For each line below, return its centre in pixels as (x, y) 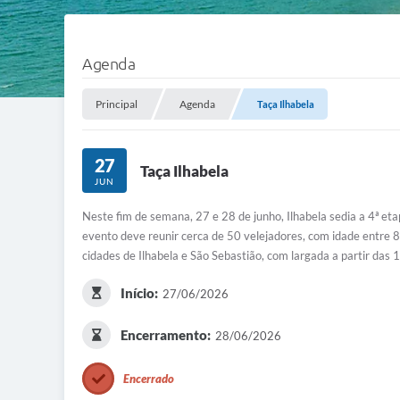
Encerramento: (165, 335)
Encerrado (149, 379)
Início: (139, 293)
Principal (117, 104)
